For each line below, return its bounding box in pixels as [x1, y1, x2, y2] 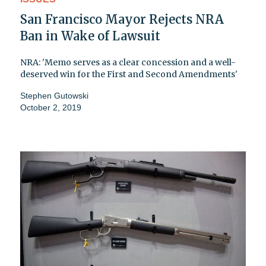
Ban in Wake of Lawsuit [20, 28, 160, 44]
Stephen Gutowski [20, 91, 88, 101]
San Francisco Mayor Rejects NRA [20, 12, 224, 27]
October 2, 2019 [20, 103, 81, 113]
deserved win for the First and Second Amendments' [20, 69, 237, 80]
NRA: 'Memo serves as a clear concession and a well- [20, 57, 236, 68]
